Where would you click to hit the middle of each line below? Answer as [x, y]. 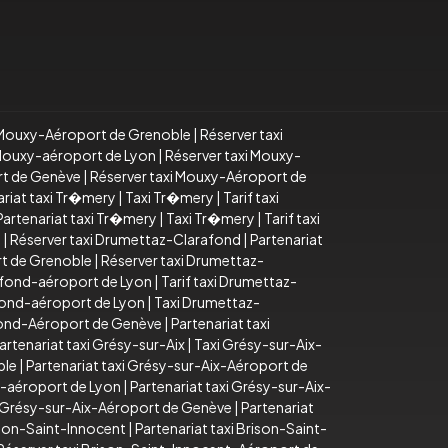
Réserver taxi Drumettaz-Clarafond [125, 239]
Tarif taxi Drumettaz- [229, 281]
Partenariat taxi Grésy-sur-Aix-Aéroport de [167, 365]
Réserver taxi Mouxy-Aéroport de [198, 176]
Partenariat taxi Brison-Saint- [231, 428]
